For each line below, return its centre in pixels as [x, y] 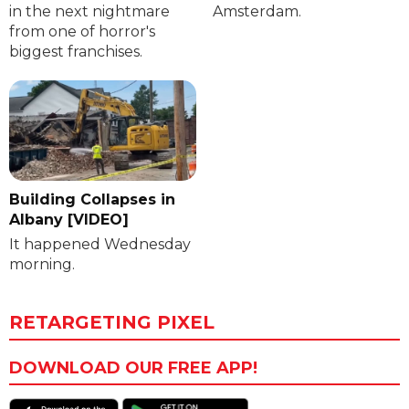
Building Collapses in [92, 200]
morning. [42, 265]
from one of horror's [82, 32]
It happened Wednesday [100, 245]
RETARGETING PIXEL [112, 323]
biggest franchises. [76, 52]
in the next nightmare [89, 12]
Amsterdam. [257, 12]
